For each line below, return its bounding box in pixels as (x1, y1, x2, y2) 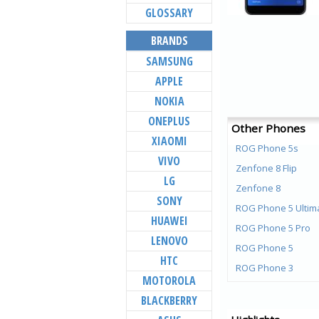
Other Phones (231, 121, 305, 135)
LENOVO (150, 233, 188, 249)
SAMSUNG (145, 53, 193, 69)
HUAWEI (150, 213, 188, 229)
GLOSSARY (145, 5, 193, 21)
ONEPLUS (148, 113, 190, 129)
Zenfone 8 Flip (236, 162, 297, 174)
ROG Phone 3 (236, 261, 293, 274)
